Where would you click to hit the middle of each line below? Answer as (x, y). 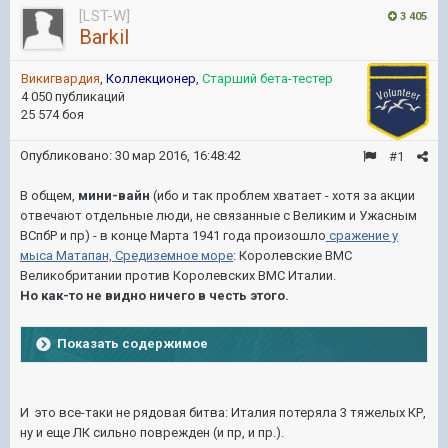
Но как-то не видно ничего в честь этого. (154, 295)
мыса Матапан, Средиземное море (126, 255)
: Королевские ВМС (292, 255)
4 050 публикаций (73, 96)
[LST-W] (104, 16)
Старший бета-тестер (267, 78)
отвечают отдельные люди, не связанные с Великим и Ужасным (218, 215)
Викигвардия (60, 78)
